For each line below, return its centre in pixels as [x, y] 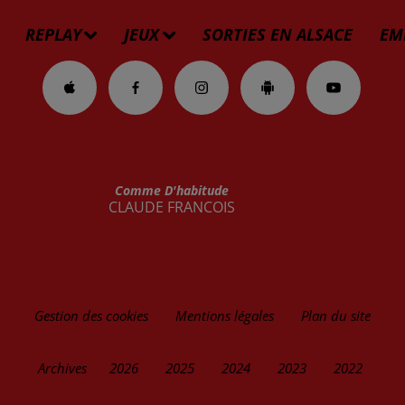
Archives [62, 368]
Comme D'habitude [171, 190]
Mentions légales [225, 316]
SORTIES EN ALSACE [278, 35]
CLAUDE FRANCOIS [171, 207]
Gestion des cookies [91, 316]
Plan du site [336, 316]
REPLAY [53, 35]
